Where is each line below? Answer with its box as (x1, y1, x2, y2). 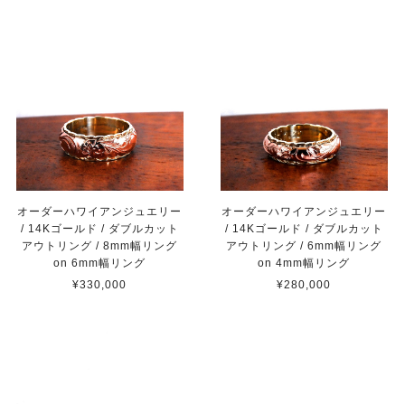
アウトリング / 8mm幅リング (22, 240, 178, 253)
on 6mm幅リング (53, 257, 146, 270)
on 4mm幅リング (258, 256, 351, 269)
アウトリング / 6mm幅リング (226, 239, 382, 252)
